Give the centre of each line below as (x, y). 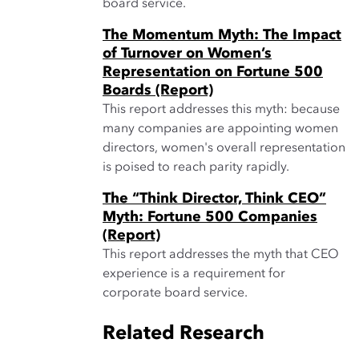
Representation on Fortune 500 (213, 72)
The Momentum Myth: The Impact (222, 35)
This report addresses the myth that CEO (221, 255)
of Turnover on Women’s (187, 54)
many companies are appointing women (220, 129)
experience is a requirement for (194, 274)
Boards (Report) (158, 91)
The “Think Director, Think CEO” (214, 199)
